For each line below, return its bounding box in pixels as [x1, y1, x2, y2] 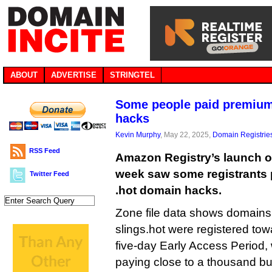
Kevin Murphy [115, 131, 160, 138]
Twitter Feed [30, 170, 69, 177]
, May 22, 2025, [160, 131, 212, 138]
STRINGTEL [110, 70, 155, 80]
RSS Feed [29, 147, 60, 154]
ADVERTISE [51, 70, 97, 80]
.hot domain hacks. [115, 184, 222, 197]
